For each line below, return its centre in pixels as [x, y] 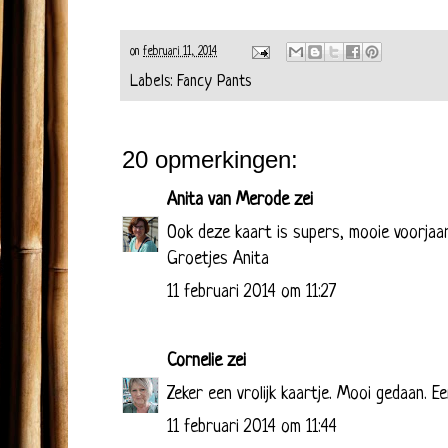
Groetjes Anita [218, 259]
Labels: [153, 81]
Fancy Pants [214, 81]
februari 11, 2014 [180, 52]
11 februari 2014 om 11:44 [252, 427]
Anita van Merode [228, 200]
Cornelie [194, 361]
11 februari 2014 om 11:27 [251, 292]
